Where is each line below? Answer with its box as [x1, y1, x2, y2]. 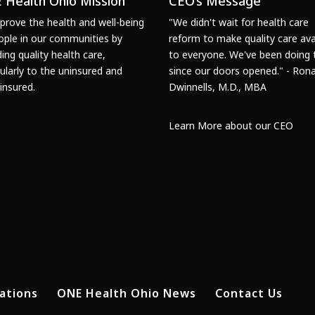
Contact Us [215, 285, 283, 302]
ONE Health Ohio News [57, 285, 197, 302]
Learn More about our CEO [169, 119, 294, 133]
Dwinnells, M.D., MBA [169, 80, 267, 94]
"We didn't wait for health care [169, 15, 309, 29]
